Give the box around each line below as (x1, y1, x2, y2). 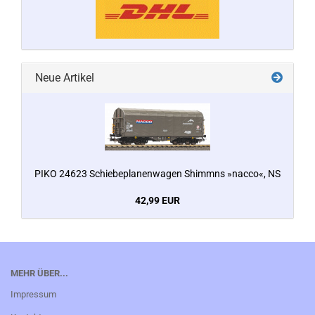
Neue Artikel (32, 71, 94, 84)
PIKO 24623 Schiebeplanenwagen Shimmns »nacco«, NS (34, 168, 281, 179)
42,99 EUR (135, 195, 180, 206)
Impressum (11, 289, 56, 300)
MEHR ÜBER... (11, 268, 68, 278)
